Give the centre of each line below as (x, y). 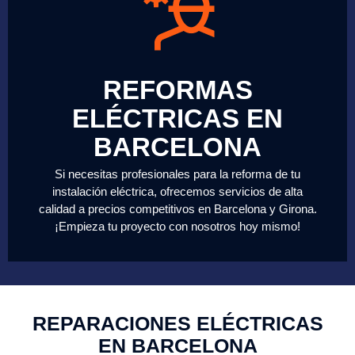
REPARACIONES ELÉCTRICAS (177, 323)
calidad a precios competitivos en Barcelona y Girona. (177, 208)
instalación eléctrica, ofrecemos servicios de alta (177, 191)
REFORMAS (177, 90)
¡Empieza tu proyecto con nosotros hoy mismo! (177, 226)
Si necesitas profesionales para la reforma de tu (177, 174)
